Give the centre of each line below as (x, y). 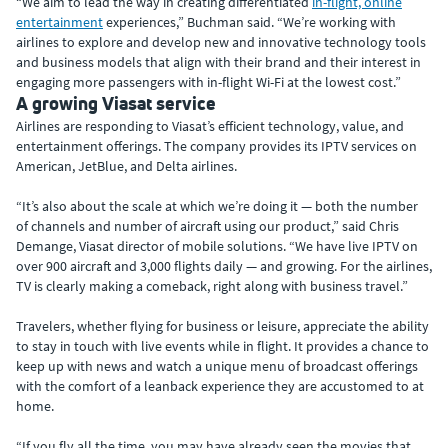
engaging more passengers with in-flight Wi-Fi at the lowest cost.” (208, 82)
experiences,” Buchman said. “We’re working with (249, 22)
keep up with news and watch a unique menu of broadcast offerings (217, 366)
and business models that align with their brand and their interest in (218, 62)
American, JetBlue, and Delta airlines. (126, 166)
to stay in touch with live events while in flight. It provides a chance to (222, 346)
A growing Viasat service (116, 103)
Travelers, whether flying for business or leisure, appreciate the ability (222, 326)
